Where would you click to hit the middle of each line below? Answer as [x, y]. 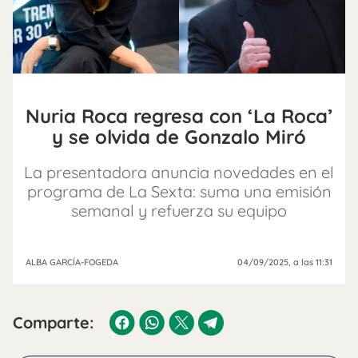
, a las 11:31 [310, 262]
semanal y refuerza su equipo [179, 211]
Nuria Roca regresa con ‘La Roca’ [179, 116]
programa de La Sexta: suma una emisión [179, 191]
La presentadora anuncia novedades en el [179, 172]
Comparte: [53, 322]
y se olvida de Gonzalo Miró [179, 137]
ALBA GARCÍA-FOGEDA [72, 262]
